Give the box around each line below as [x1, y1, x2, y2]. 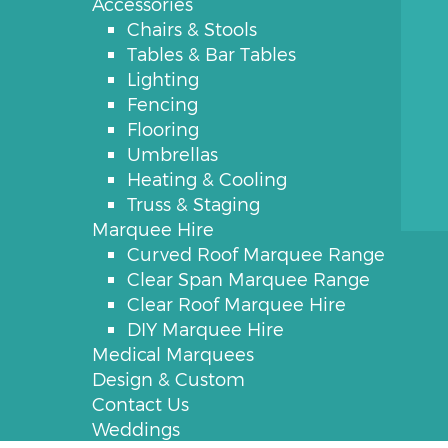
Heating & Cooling [127, 168, 287, 189]
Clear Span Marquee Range [127, 268, 370, 289]
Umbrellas [127, 143, 218, 164]
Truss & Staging [127, 193, 260, 214]
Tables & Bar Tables [127, 43, 296, 64]
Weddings [92, 418, 180, 439]
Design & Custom [92, 368, 245, 389]
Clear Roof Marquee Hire [127, 293, 346, 314]
